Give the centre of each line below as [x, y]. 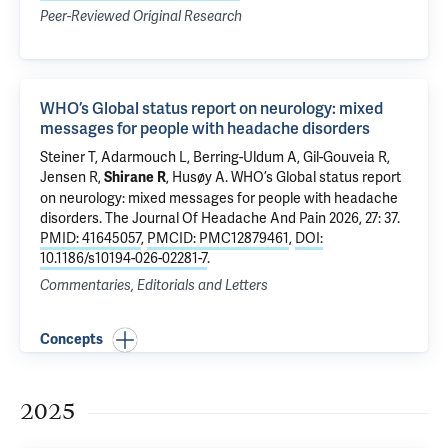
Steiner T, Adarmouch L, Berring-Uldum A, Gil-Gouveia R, [215, 157]
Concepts [71, 339]
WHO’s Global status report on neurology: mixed [211, 108]
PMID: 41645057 [90, 238]
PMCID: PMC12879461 [218, 238]
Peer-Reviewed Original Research [141, 16]
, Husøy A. [198, 177]
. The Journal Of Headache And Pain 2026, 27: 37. [249, 218]
